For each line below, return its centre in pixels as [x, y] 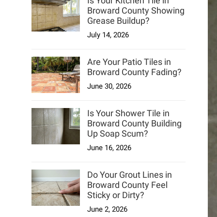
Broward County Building [134, 124]
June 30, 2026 [109, 86]
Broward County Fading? [134, 72]
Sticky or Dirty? [116, 195]
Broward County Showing [136, 11]
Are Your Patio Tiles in [129, 62]
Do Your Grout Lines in [129, 175]
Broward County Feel [127, 185]
